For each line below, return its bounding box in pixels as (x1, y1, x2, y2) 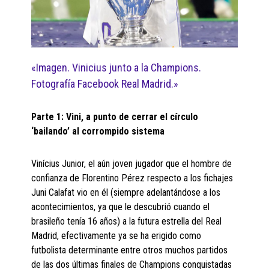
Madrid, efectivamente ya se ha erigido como (31, 230, 202, 242)
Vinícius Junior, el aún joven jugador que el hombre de (31, 158, 232, 170)
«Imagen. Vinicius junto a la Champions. (31, 61, 202, 74)
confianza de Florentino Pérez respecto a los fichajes (31, 172, 234, 184)
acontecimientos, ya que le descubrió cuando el (31, 201, 210, 213)
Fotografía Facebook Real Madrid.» (31, 77, 179, 91)
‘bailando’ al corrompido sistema (31, 125, 165, 138)
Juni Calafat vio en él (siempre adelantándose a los (31, 187, 221, 199)
